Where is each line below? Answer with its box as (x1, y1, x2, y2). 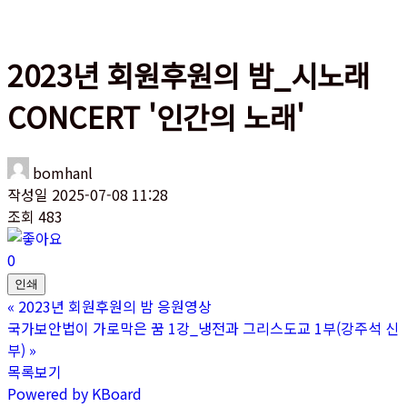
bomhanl (29, 161, 93, 184)
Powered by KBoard (7, 382, 142, 404)
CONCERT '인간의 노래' (7, 95, 304, 138)
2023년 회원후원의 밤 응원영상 (18, 294, 212, 317)
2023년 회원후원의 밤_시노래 (7, 54, 370, 96)
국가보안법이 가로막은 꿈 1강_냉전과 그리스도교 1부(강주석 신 (7, 316, 399, 339)
